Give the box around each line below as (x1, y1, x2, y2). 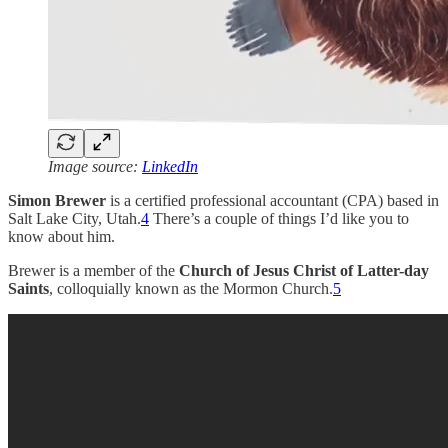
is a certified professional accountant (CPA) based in (106, 192, 439, 210)
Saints (8, 280, 49, 298)
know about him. (8, 228, 115, 246)
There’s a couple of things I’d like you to (149, 210, 409, 228)
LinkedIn (142, 158, 198, 176)
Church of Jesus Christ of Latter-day (179, 262, 429, 280)
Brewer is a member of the (8, 262, 179, 280)
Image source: (48, 158, 142, 176)
